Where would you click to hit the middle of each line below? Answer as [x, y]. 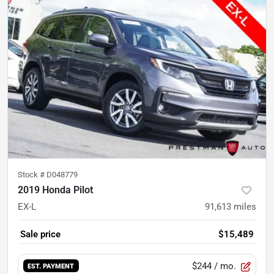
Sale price [40, 234]
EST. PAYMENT [51, 266]
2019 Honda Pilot [55, 190]
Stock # [32, 174]
